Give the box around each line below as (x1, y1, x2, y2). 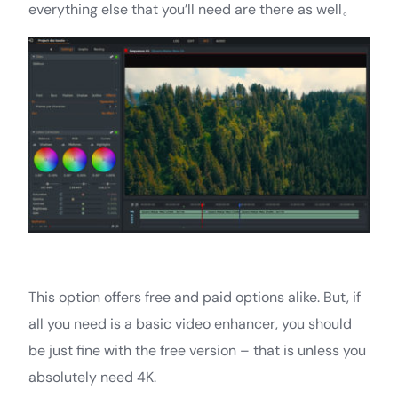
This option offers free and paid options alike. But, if (28, 287, 361, 306)
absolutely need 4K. (28, 367, 156, 386)
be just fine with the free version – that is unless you (28, 340, 366, 360)
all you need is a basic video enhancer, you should (28, 314, 352, 333)
